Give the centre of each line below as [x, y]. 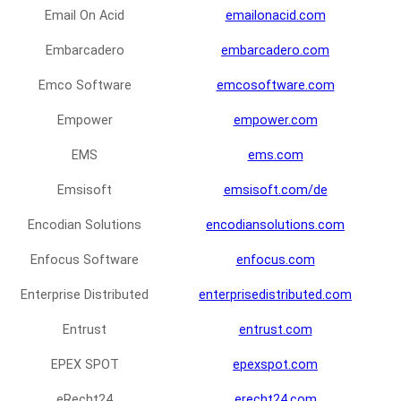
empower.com [275, 121]
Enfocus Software [85, 260]
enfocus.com [275, 260]
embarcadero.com [275, 51]
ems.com [275, 156]
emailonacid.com [275, 16]
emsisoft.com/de [275, 191]
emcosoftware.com [275, 86]
